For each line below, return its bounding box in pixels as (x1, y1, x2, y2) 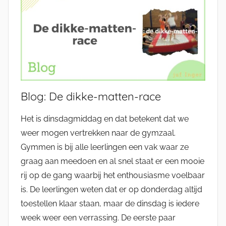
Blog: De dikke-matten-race (21, 89, 161, 103)
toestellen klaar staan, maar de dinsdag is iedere (21, 198, 199, 208)
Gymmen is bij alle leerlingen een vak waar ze (21, 142, 189, 152)
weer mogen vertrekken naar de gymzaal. (21, 128, 176, 138)
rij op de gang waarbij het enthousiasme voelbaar (21, 170, 205, 180)
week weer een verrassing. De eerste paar (21, 212, 176, 222)
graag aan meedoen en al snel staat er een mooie (21, 156, 204, 166)
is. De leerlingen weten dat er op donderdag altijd (21, 184, 202, 194)
